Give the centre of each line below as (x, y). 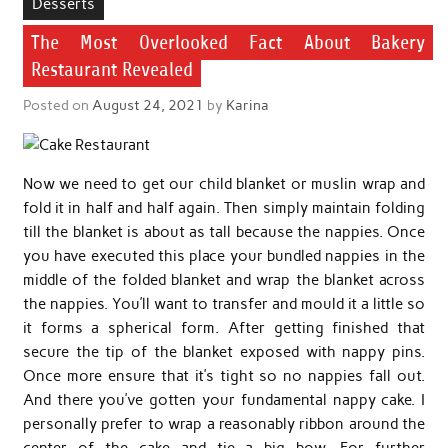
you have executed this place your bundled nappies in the (224, 256)
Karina (247, 104)
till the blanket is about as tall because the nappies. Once (224, 232)
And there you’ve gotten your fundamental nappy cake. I (224, 400)
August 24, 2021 (147, 104)
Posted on (57, 104)
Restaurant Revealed (111, 70)
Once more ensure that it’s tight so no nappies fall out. (224, 376)
